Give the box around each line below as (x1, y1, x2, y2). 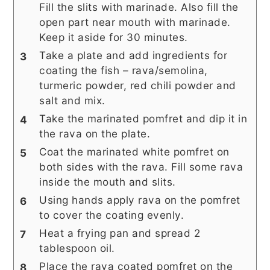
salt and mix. (39, 94, 105, 107)
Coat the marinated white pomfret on (39, 145, 230, 159)
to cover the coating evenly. (39, 209, 184, 222)
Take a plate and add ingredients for (39, 49, 228, 62)
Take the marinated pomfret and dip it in (39, 112, 248, 125)
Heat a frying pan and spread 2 (39, 227, 201, 240)
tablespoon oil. (39, 242, 115, 255)
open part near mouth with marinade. (39, 16, 231, 29)
